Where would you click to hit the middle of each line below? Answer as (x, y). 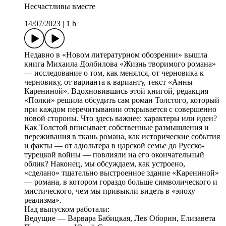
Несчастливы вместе (60, 7)
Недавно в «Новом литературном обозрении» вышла (116, 55)
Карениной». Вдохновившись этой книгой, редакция (116, 91)
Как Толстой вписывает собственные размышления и (117, 128)
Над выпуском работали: (67, 209)
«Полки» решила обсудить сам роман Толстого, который (122, 100)
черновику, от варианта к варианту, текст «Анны (108, 82)
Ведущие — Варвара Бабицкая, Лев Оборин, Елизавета (120, 218)
